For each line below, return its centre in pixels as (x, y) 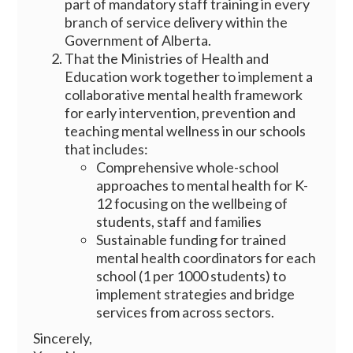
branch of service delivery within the (176, 22)
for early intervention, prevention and (180, 113)
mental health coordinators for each (206, 258)
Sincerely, (63, 338)
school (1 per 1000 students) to (191, 276)
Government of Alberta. (138, 41)
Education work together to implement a (189, 77)
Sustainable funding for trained (191, 240)
